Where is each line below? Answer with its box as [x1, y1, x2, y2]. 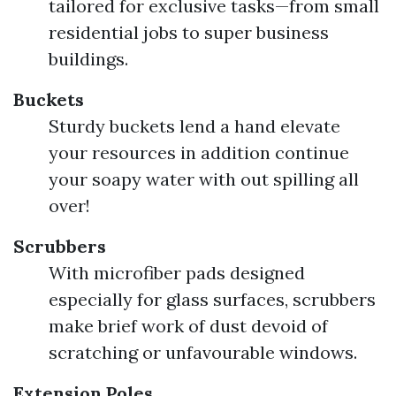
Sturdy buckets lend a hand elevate [49, 115, 340, 137]
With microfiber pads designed [49, 262, 305, 284]
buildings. [49, 48, 128, 70]
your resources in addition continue [49, 141, 349, 164]
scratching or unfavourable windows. [49, 341, 357, 363]
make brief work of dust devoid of [49, 315, 328, 337]
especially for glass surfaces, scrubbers [49, 288, 376, 310]
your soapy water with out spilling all [49, 168, 359, 190]
